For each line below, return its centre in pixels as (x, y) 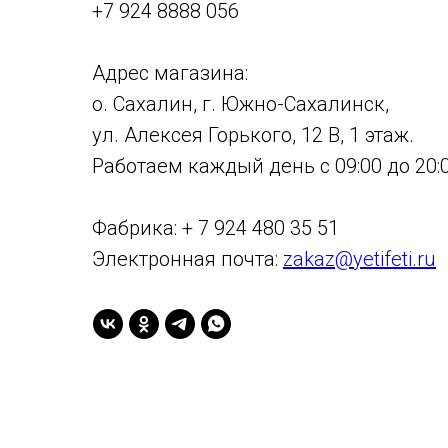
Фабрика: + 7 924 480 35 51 (215, 228)
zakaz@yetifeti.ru (359, 259)
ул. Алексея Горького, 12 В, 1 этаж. (253, 135)
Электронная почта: (187, 259)
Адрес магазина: (170, 73)
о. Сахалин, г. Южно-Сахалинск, (240, 104)
